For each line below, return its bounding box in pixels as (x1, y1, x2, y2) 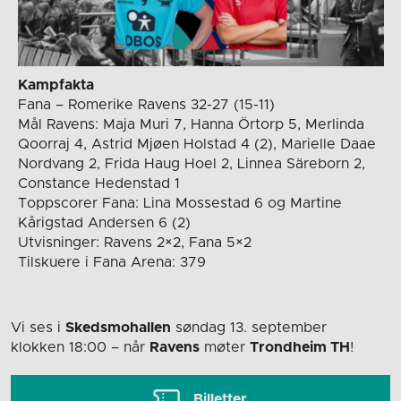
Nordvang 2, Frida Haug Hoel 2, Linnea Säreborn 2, (17, 156, 365, 171)
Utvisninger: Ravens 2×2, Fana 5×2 (17, 235, 252, 250)
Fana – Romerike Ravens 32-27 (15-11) (17, 97, 275, 112)
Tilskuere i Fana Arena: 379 (17, 254, 206, 269)
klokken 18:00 (11, 340, 107, 355)
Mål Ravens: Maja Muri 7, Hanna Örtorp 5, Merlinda (17, 116, 364, 132)
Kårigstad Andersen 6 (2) (17, 215, 191, 230)
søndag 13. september (171, 320, 327, 336)
